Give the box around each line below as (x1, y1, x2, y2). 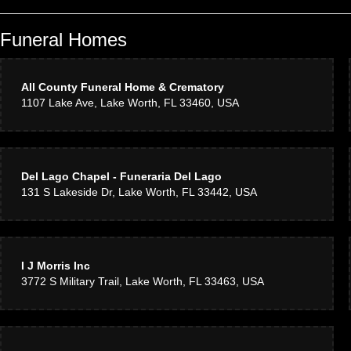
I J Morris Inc (21, 259, 90, 272)
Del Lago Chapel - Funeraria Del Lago (21, 170, 222, 183)
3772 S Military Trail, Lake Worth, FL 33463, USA (21, 275, 264, 288)
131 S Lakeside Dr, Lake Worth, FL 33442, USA (21, 186, 257, 198)
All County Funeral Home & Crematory (21, 81, 224, 93)
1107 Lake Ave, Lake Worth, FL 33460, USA (21, 96, 239, 109)
